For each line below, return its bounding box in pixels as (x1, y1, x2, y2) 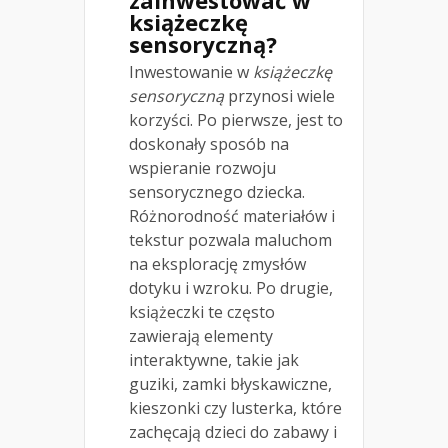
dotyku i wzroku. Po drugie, (129, 276, 333, 299)
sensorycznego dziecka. (129, 180, 305, 203)
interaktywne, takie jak (129, 348, 299, 371)
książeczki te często (129, 300, 275, 323)
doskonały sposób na (129, 132, 289, 155)
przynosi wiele (224, 84, 335, 107)
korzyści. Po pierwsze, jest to (129, 108, 343, 131)
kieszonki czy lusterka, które (129, 396, 342, 419)
